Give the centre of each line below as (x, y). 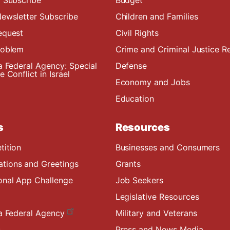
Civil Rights (137, 33)
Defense (131, 65)
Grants (128, 164)
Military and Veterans (156, 213)
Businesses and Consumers (168, 148)
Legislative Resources (157, 197)
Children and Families (157, 16)
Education (135, 98)
